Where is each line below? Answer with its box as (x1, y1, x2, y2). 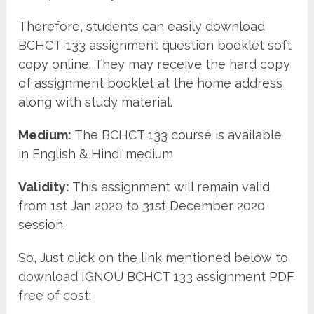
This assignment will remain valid (69, 179, 271, 194)
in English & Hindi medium (18, 146, 174, 161)
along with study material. (18, 94, 173, 109)
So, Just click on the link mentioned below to (18, 250, 289, 265)
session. (18, 217, 66, 232)
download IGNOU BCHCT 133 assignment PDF (18, 268, 295, 284)
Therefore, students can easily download (18, 18, 266, 34)
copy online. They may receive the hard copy (18, 56, 291, 71)
